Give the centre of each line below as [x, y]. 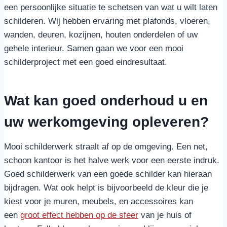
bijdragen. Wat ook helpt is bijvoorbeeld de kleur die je [106, 188]
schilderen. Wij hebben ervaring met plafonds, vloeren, [107, 21]
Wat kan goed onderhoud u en [106, 101]
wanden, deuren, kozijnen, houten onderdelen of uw [101, 35]
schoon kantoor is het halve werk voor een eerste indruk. [112, 160]
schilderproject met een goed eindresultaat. [86, 62]
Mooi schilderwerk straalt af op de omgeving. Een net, [106, 147]
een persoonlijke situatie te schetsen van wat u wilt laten [111, 7]
